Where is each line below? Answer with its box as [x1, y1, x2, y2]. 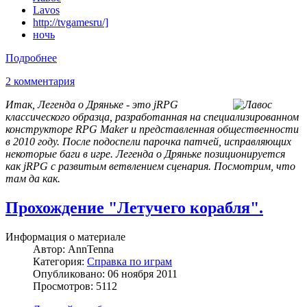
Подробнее [5, 52, 57, 64]
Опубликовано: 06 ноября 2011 [33, 268, 177, 280]
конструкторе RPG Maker [5, 123, 128, 136]
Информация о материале [5, 231, 125, 243]
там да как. [5, 173, 60, 185]
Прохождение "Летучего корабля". [5, 199, 263, 217]
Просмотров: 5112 [33, 280, 117, 293]
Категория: [33, 256, 87, 268]
